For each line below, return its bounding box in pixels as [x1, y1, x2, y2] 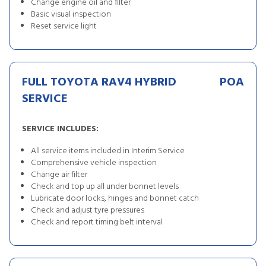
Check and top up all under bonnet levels [31, 180, 179, 194]
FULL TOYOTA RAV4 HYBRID [22, 73, 176, 92]
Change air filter [31, 168, 87, 182]
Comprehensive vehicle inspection [31, 156, 157, 170]
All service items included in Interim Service [31, 144, 185, 158]
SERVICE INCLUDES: [22, 122, 99, 136]
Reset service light [31, 20, 97, 33]
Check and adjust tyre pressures [31, 204, 144, 217]
